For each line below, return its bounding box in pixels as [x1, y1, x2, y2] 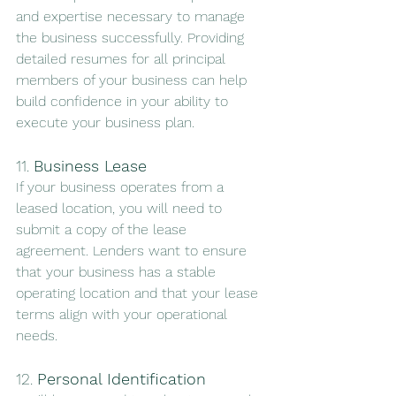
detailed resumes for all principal [16, 50, 230, 68]
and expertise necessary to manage [16, 8, 249, 26]
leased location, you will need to [16, 200, 226, 217]
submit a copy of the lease [16, 221, 191, 239]
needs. [16, 327, 57, 345]
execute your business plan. [16, 114, 194, 132]
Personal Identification [37, 369, 206, 389]
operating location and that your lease [16, 285, 263, 302]
